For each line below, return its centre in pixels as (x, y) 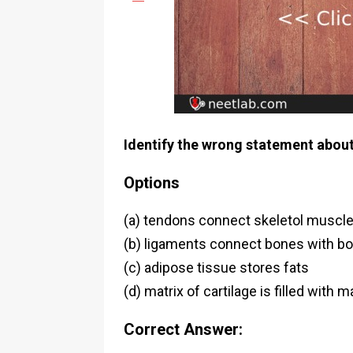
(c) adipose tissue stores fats (216, 268)
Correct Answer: (183, 329)
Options (152, 183)
